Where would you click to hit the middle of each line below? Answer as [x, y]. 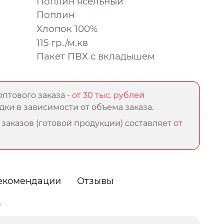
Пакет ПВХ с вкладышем [96, 56]
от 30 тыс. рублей [108, 95]
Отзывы [95, 181]
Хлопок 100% [67, 28]
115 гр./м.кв [62, 42]
